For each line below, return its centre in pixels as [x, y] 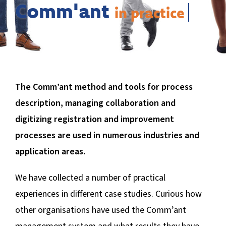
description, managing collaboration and [95, 103]
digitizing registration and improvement [94, 119]
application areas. [50, 152]
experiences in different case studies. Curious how [108, 194]
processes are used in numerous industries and [107, 135]
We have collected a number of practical [90, 178]
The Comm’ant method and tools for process [104, 87]
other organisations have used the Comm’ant [100, 210]
